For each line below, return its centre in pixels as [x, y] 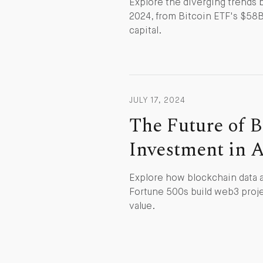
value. [142, 206]
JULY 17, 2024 [157, 100]
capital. [145, 31]
